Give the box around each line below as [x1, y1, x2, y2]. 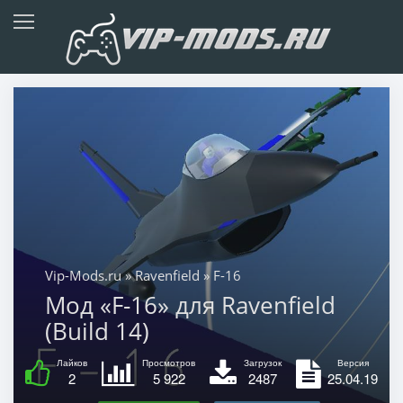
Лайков [57, 355, 87, 369]
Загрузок [244, 355, 282, 369]
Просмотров [142, 355, 195, 369]
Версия [336, 355, 369, 369]
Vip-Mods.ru [44, 265, 121, 284]
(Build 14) [44, 314, 149, 347]
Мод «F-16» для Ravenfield [44, 288, 336, 321]
